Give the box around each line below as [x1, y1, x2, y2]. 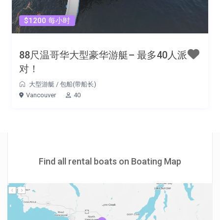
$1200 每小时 [24, 16, 70, 26]
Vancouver [26, 91, 56, 99]
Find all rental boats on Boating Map [39, 156, 181, 167]
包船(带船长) [60, 81, 96, 88]
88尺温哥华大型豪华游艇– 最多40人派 [19, 49, 187, 61]
